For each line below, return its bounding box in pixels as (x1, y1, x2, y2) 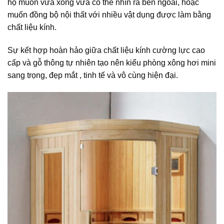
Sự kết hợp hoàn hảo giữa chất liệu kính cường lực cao (7, 46, 205, 55)
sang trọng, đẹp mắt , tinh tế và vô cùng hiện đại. (7, 71, 178, 80)
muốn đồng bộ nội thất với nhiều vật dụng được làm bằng (7, 10, 211, 19)
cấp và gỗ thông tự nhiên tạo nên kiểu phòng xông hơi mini (7, 58, 216, 67)
